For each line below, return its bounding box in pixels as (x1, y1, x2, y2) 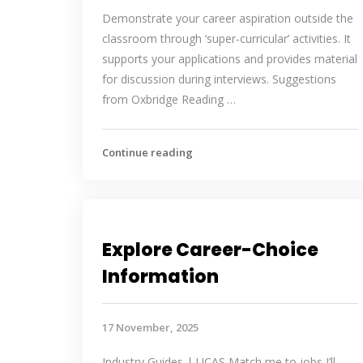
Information (102, 264, 219, 289)
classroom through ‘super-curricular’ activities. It (102, 31, 351, 46)
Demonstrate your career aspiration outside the (102, 11, 353, 26)
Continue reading (102, 145, 193, 160)
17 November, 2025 (102, 320, 199, 335)
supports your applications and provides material (102, 51, 357, 66)
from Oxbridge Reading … (102, 92, 236, 107)
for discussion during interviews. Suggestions (102, 71, 336, 87)
